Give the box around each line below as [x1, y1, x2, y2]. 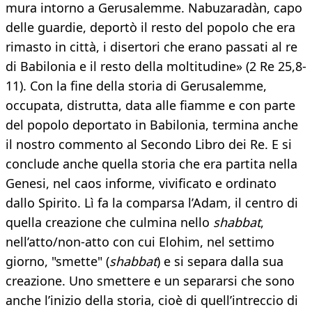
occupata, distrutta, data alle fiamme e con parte [6, 97, 295, 114]
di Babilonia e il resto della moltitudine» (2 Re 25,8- [6, 58, 306, 75]
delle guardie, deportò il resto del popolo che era [6, 19, 295, 36]
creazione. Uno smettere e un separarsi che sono [6, 272, 295, 290]
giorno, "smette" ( [6, 253, 109, 270]
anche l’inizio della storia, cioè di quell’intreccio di [6, 292, 298, 309]
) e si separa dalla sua [157, 253, 283, 270]
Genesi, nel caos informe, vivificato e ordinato [6, 175, 276, 192]
